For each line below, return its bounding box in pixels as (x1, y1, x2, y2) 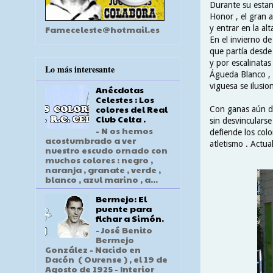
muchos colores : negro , (45, 153, 153, 166)
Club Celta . (95, 113, 146, 126)
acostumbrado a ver (45, 133, 136, 146)
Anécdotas (95, 83, 144, 96)
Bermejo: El (95, 192, 147, 205)
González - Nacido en (45, 243, 141, 255)
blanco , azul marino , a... (45, 172, 158, 185)
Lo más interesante (45, 63, 115, 76)
